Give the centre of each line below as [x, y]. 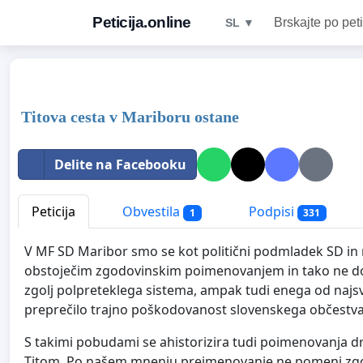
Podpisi [271, 211]
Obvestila [151, 211]
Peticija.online [142, 22]
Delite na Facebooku [120, 164]
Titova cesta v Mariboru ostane [130, 117]
